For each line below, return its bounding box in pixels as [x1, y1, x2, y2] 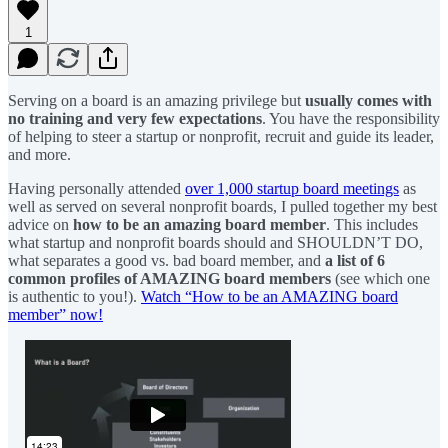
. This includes [326, 215, 418, 233]
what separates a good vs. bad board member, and [8, 251, 325, 269]
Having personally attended [8, 179, 185, 197]
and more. [8, 145, 71, 163]
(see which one [331, 269, 430, 287]
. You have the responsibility [262, 109, 440, 127]
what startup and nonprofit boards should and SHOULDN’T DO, [8, 233, 423, 251]
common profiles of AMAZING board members [8, 269, 331, 287]
